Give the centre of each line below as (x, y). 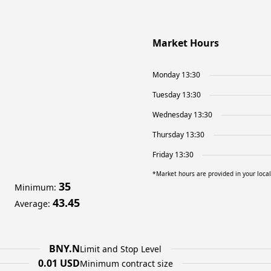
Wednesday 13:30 (182, 115)
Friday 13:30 (173, 155)
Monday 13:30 (176, 75)
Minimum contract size (126, 263)
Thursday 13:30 (178, 135)
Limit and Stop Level (121, 249)
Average (31, 204)
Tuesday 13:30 (177, 95)
